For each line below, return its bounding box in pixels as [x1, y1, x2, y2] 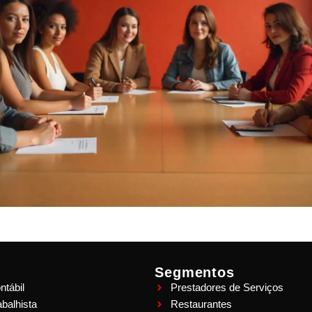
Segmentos [155, 265, 235, 281]
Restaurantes [170, 298, 232, 311]
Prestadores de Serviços [170, 281, 283, 294]
